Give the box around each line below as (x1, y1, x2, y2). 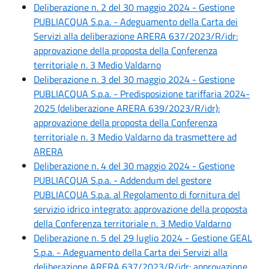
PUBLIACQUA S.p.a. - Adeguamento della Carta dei (34, 14, 238, 29)
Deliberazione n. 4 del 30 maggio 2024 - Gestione (34, 159, 235, 173)
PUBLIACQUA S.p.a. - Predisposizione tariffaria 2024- (34, 86, 250, 101)
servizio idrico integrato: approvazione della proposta (34, 202, 247, 216)
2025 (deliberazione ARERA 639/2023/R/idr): (34, 101, 220, 115)
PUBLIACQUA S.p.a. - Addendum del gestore (34, 173, 211, 187)
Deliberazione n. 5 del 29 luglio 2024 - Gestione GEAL (34, 231, 252, 245)
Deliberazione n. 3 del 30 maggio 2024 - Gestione (34, 72, 235, 86)
